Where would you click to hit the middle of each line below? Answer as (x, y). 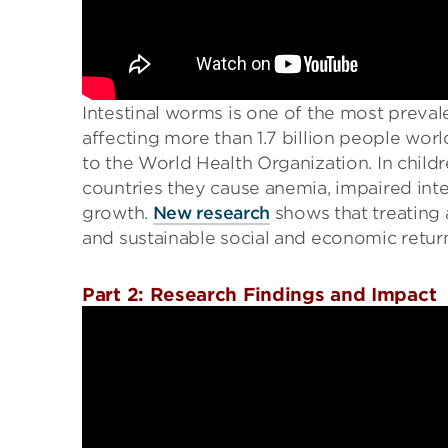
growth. (117, 212)
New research (211, 212)
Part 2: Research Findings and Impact (259, 294)
